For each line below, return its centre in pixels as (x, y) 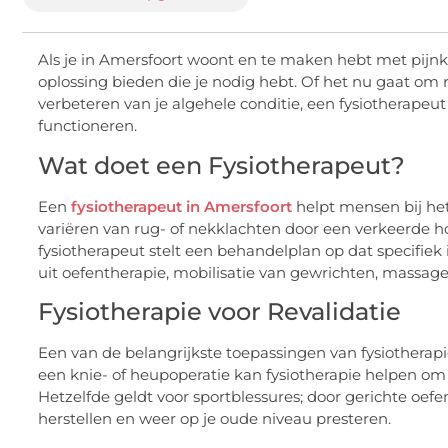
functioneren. (87, 126)
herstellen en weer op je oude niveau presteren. (214, 419)
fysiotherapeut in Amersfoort (181, 206)
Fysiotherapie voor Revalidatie (219, 312)
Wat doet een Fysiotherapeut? (221, 165)
